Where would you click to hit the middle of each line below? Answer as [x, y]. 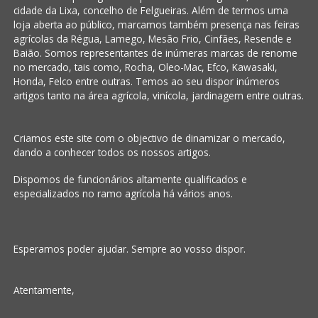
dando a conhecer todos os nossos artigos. [112, 153]
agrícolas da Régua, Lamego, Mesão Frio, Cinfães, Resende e [152, 39]
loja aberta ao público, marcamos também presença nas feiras [156, 25]
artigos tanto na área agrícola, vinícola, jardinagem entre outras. [158, 96]
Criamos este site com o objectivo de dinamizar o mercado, [149, 138]
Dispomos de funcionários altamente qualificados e [130, 180]
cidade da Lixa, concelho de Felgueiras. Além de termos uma [150, 11]
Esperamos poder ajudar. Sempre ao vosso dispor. [131, 249]
